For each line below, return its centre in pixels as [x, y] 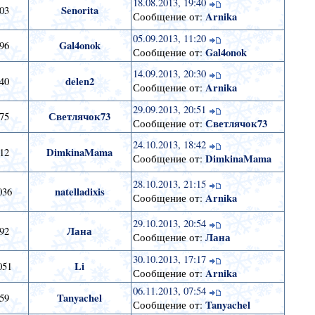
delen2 [79, 82]
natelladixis [79, 192]
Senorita [79, 11]
